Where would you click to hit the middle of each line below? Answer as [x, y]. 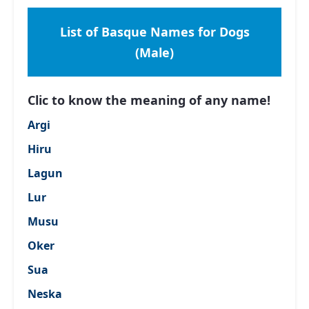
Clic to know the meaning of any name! [149, 100]
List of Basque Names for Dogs [154, 32]
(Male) [154, 52]
